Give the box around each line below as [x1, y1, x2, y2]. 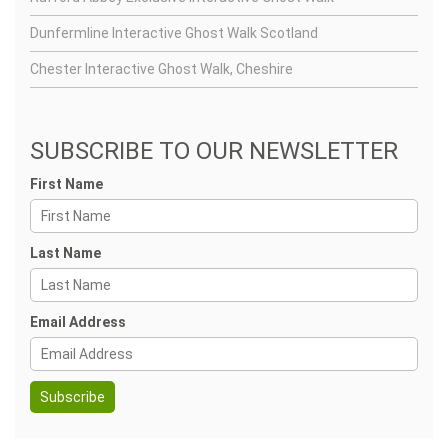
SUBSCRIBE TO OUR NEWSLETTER [30, 137, 398, 165]
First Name [30, 176, 103, 192]
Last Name [30, 245, 101, 261]
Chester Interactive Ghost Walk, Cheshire [30, 61, 293, 77]
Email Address [30, 314, 126, 330]
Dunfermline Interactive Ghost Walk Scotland [30, 25, 318, 41]
